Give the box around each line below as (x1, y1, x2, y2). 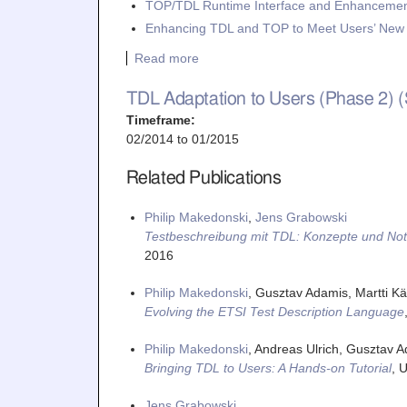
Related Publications (125, 169, 282, 187)
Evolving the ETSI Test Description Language (144, 304, 404, 319)
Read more (134, 51, 199, 65)
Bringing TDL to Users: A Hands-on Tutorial (144, 361, 392, 375)
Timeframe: (125, 113, 199, 127)
